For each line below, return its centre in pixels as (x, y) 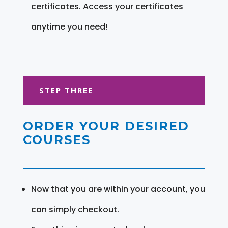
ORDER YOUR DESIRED (106, 126)
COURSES (56, 139)
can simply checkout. (75, 209)
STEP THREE (66, 90)
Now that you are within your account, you (118, 189)
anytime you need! (69, 26)
